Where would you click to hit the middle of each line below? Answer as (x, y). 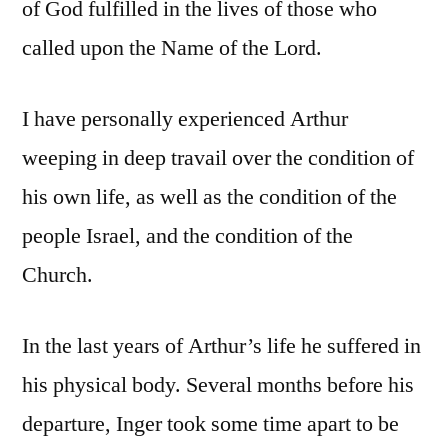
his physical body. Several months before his (218, 384)
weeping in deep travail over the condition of (218, 157)
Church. (57, 274)
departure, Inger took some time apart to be (210, 423)
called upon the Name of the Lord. (172, 47)
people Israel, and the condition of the (187, 235)
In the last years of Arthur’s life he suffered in (221, 345)
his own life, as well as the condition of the (209, 196)
